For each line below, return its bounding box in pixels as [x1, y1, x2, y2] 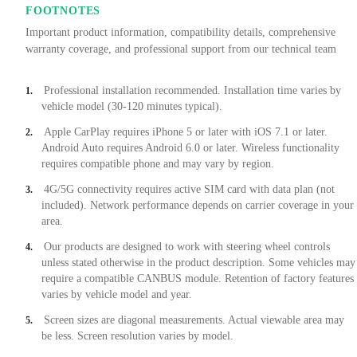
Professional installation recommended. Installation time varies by [44, 84, 341, 97]
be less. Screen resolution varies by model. [41, 330, 233, 343]
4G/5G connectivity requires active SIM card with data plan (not [44, 183, 335, 196]
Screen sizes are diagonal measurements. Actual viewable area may [44, 314, 344, 327]
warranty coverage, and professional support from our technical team [25, 43, 336, 56]
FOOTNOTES [25, 5, 101, 18]
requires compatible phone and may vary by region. [41, 158, 274, 171]
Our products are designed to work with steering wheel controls [44, 241, 330, 253]
